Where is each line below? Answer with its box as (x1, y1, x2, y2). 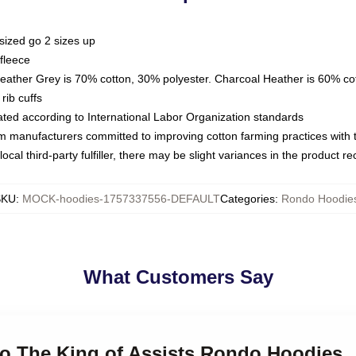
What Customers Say (83, 266, 273, 288)
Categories (220, 192, 275, 205)
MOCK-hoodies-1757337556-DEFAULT (22, 192, 220, 205)
